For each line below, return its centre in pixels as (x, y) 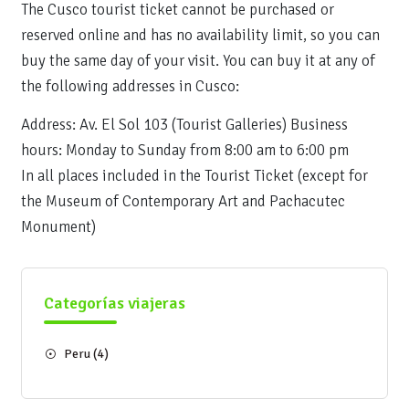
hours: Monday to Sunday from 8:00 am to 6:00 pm (185, 150)
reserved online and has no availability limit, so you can (200, 35)
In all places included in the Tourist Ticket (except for (194, 176)
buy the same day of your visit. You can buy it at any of (198, 61)
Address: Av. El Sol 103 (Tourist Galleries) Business (184, 125)
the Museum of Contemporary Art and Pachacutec (183, 201)
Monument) (58, 227)
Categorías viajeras (115, 303)
